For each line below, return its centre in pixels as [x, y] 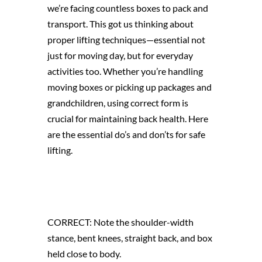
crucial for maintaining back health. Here [127, 118]
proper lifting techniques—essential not [126, 39]
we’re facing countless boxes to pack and [127, 8]
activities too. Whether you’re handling [125, 71]
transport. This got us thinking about [120, 23]
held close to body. [84, 253]
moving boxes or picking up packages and [129, 87]
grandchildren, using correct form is [118, 102]
